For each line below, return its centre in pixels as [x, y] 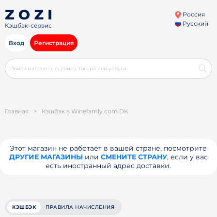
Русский [194, 23]
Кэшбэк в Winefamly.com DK [85, 111]
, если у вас [187, 157]
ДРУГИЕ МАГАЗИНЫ [46, 157]
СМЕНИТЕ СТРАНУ [134, 157]
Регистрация [54, 43]
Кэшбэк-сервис [28, 26]
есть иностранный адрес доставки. [108, 166]
